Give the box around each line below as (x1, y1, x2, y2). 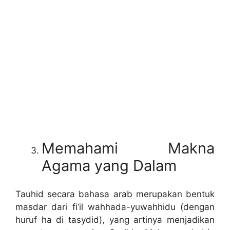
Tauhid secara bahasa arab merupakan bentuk (15, 188, 215, 199)
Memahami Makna (42, 139, 215, 158)
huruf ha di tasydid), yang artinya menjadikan (15, 214, 215, 225)
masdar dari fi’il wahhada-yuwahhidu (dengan (15, 201, 215, 212)
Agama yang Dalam (42, 157, 177, 175)
